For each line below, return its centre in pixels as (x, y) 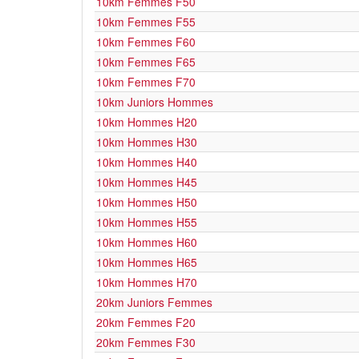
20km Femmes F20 (146, 322)
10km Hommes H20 (147, 122)
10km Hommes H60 (147, 242)
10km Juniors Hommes (155, 102)
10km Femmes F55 (146, 22)
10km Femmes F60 (146, 42)
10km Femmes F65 (146, 62)
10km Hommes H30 (147, 142)
